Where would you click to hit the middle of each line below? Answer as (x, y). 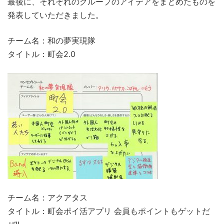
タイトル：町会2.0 (41, 54)
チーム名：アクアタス (47, 197)
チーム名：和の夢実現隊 (51, 40)
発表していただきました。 (55, 15)
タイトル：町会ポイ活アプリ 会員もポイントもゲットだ (109, 211)
